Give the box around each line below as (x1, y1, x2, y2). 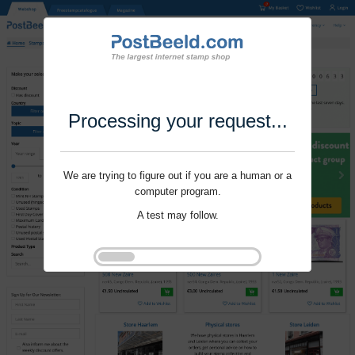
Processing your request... (67, 110, 288, 132)
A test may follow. (136, 209, 219, 222)
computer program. (134, 185, 221, 198)
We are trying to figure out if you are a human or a (63, 170, 292, 182)
